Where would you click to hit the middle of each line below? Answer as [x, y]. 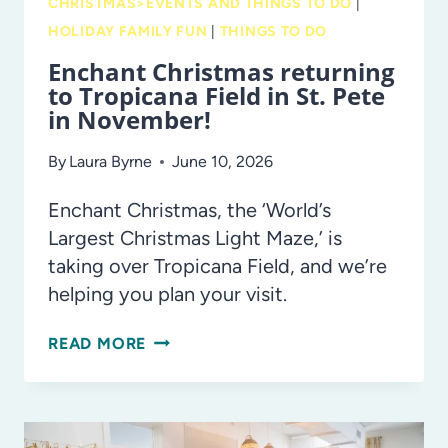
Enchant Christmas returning [221, 71]
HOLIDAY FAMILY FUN [128, 31]
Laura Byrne [111, 161]
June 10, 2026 [223, 161]
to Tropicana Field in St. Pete [216, 95]
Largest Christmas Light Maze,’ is [195, 237]
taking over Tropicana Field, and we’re [217, 265]
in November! [129, 119]
